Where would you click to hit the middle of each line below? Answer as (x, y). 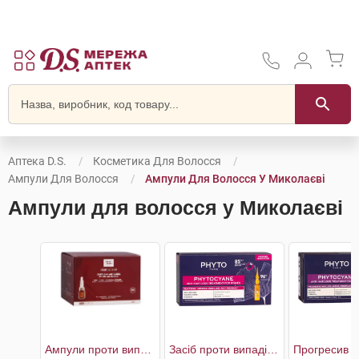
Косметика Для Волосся (157, 161)
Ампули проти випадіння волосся (146, 349)
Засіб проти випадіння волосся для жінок (272, 349)
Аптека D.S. (37, 161)
